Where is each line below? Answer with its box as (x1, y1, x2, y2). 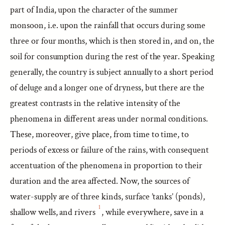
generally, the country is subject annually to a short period (10, 66, 213, 78)
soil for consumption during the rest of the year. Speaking (10, 51, 214, 62)
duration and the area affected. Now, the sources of (10, 175, 190, 187)
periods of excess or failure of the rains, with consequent (10, 144, 209, 156)
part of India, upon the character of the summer (10, 4, 178, 16)
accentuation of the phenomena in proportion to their (10, 160, 203, 171)
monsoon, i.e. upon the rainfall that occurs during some (10, 20, 206, 31)
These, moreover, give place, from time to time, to (10, 129, 189, 140)
